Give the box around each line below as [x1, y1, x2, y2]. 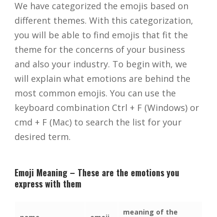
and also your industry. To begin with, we [15, 58, 187, 70]
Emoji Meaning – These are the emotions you [15, 166, 179, 179]
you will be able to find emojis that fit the [15, 29, 188, 41]
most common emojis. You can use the [15, 87, 176, 99]
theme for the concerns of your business [15, 44, 185, 56]
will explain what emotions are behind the [15, 73, 190, 85]
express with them [15, 177, 81, 190]
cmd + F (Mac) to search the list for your [15, 116, 182, 128]
